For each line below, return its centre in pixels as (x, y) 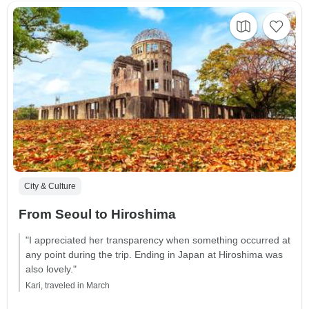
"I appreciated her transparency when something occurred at (158, 240)
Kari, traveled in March (68, 286)
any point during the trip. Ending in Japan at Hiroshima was (154, 255)
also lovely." (51, 269)
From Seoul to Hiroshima (97, 215)
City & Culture (50, 187)
